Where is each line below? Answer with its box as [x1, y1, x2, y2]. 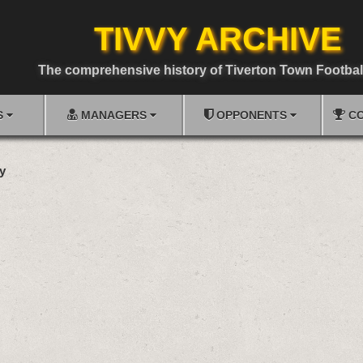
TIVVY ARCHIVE [94, 20, 342, 57]
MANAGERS [78, 109, 150, 122]
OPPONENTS [213, 109, 290, 122]
